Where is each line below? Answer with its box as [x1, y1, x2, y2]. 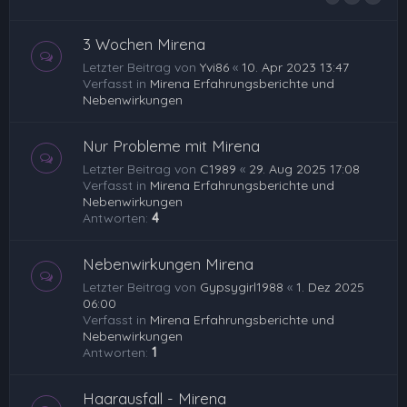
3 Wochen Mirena [83, 34, 205, 54]
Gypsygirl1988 [200, 278, 283, 295]
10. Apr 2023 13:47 [242, 58, 349, 75]
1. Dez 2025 [296, 278, 364, 295]
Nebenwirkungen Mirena [83, 253, 253, 273]
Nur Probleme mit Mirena [83, 135, 260, 155]
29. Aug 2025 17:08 [249, 160, 360, 177]
